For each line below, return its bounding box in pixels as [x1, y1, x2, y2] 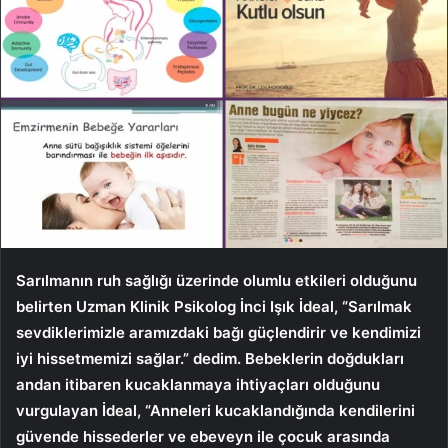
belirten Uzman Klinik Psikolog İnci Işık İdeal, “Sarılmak [16, 296, 412, 316]
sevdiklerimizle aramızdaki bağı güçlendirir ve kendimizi [16, 322, 421, 342]
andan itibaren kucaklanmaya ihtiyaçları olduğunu [16, 374, 380, 394]
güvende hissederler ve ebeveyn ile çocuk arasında [16, 426, 390, 446]
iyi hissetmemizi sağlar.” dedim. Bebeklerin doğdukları [16, 348, 404, 368]
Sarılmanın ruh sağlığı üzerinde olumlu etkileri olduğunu [16, 270, 417, 290]
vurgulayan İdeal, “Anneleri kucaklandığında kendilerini [16, 400, 415, 420]
